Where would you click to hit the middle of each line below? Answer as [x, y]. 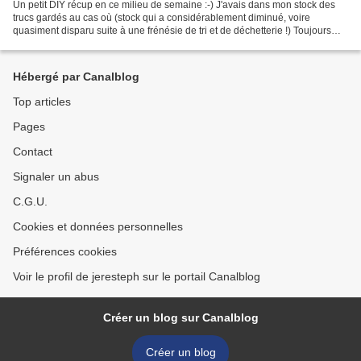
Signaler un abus [56, 177]
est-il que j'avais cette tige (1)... [80, 44]
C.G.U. [30, 202]
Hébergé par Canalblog [76, 77]
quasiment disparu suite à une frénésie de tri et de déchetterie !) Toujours [172, 31]
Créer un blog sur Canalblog [180, 318]
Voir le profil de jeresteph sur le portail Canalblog [137, 277]
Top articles [42, 102]
